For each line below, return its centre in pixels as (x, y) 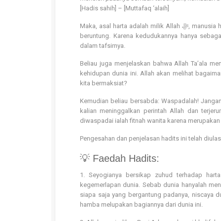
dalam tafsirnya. (103, 46)
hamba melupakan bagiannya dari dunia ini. (141, 204)
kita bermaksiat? (104, 83)
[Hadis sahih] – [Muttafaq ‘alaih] (125, 8)
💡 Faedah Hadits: (120, 158)
